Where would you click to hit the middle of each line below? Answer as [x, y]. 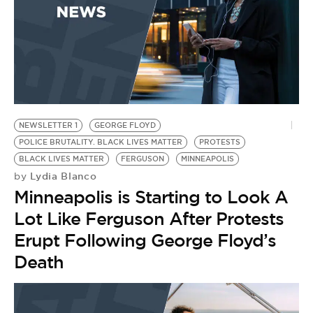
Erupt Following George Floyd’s [145, 240]
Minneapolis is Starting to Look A [151, 197]
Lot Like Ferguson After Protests [149, 219]
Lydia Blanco [62, 176]
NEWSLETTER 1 [48, 125]
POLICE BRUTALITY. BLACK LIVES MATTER [101, 142]
